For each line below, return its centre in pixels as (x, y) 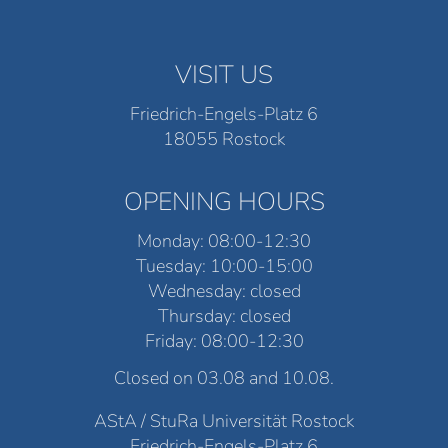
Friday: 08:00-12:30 (224, 340)
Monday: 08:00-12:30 (224, 240)
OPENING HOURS (224, 202)
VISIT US (224, 75)
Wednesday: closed (224, 290)
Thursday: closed (224, 315)
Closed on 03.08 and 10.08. (224, 378)
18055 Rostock (224, 138)
